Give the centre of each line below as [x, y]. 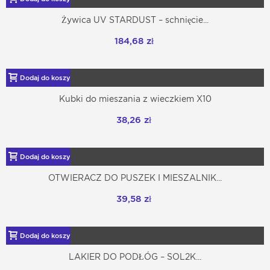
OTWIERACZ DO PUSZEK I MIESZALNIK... [135, 178]
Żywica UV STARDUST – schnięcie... [135, 20]
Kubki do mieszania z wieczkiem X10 [135, 99]
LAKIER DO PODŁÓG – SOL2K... [135, 257]
